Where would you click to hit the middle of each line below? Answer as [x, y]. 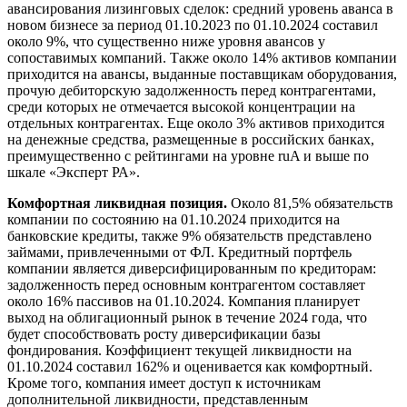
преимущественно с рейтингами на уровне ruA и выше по [188, 155]
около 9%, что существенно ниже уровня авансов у [166, 41]
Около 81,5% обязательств [310, 203]
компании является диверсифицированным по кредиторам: [192, 268]
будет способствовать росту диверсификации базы [164, 333]
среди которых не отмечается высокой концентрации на [181, 106]
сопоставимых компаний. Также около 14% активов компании [202, 57]
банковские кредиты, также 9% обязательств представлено [189, 235]
